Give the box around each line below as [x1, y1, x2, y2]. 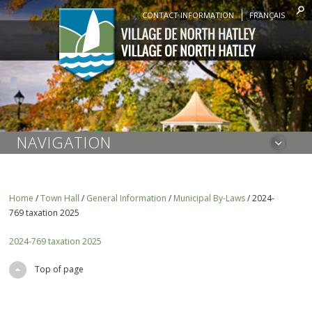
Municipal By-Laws [173, 192, 246, 204]
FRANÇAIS [249, 10, 285, 20]
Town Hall [40, 192, 80, 204]
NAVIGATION [17, 132, 111, 153]
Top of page [35, 263, 84, 276]
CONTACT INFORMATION [142, 10, 234, 20]
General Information [86, 192, 167, 204]
